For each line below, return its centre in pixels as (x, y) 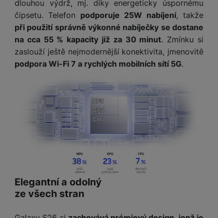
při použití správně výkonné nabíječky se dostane (109, 27)
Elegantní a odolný (59, 182)
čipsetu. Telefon (47, 15)
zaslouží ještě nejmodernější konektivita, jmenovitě (109, 51)
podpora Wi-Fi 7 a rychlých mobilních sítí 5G (98, 64)
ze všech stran (49, 194)
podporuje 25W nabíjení (128, 15)
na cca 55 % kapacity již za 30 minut (88, 39)
